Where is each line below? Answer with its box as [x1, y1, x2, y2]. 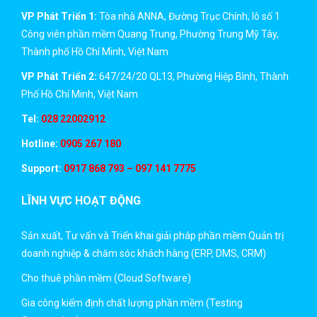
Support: [21, 163, 62, 174]
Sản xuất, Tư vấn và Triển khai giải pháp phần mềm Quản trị [21, 230, 284, 241]
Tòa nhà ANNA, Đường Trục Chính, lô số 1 [99, 11, 280, 22]
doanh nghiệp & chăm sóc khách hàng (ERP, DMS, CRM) [21, 248, 266, 259]
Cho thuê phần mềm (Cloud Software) [21, 272, 191, 284]
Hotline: [21, 138, 58, 149]
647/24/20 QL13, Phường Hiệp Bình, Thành [99, 71, 289, 82]
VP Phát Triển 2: [21, 71, 99, 82]
